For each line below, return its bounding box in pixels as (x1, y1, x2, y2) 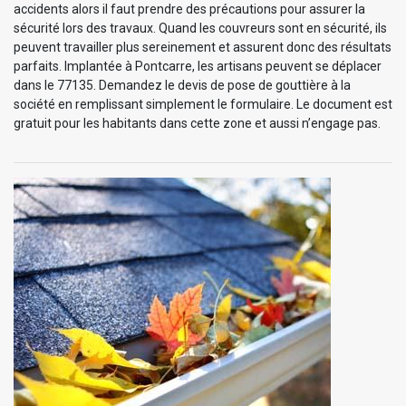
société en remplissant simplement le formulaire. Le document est (14, 97, 392, 112)
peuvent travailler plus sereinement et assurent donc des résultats (14, 40, 391, 55)
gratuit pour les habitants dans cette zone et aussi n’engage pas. (14, 116, 381, 131)
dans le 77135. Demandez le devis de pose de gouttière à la (14, 78, 351, 93)
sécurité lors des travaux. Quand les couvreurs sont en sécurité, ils (14, 21, 387, 36)
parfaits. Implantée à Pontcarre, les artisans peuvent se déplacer (14, 59, 382, 74)
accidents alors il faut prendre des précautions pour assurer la (14, 2, 365, 17)
